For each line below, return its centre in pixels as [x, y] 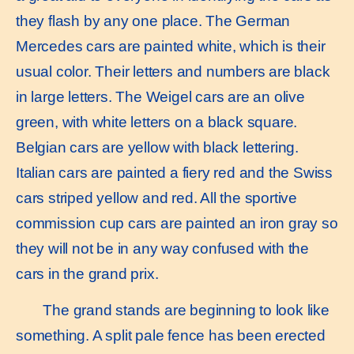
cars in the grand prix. [87, 273]
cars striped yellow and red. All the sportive [156, 198]
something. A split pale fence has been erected [171, 336]
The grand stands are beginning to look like [181, 311]
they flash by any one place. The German [153, 21]
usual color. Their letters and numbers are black [173, 71]
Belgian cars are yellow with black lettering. [157, 147]
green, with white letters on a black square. [157, 122]
